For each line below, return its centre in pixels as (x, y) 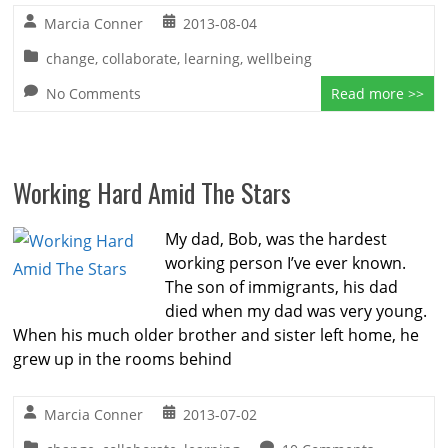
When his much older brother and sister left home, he (216, 335)
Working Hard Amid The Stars (152, 192)
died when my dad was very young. (296, 311)
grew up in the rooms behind (123, 359)
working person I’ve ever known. (286, 263)
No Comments (94, 93)
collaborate (140, 58)
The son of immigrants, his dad (282, 287)
